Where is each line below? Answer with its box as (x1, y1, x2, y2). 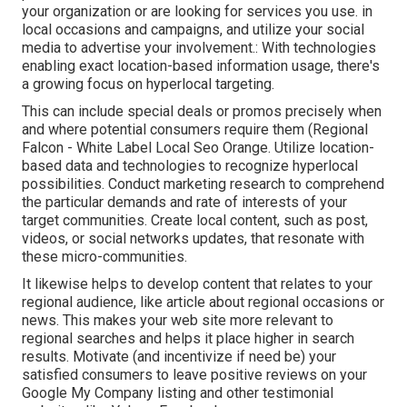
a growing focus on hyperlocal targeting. (22, 74, 274, 93)
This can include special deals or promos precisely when (22, 102, 382, 120)
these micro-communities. (22, 247, 187, 265)
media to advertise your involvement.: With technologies (22, 38, 376, 56)
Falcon (22, 138, 64, 156)
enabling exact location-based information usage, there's (22, 56, 380, 74)
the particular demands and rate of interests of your (22, 193, 347, 211)
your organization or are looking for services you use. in (22, 2, 372, 20)
